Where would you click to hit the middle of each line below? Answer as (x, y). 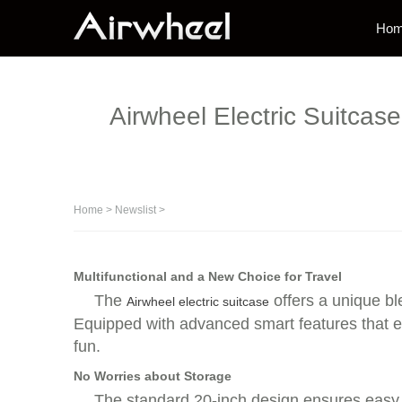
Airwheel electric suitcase (198, 301)
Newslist (135, 210)
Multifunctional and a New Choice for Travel (208, 276)
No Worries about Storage (153, 376)
